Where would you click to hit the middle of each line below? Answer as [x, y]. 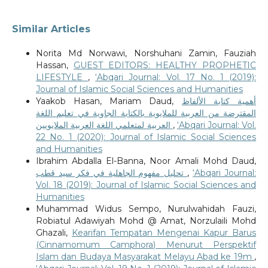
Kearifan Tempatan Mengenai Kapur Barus [164, 233]
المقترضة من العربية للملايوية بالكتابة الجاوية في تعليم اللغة [146, 113]
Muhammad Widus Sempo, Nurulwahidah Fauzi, [146, 209]
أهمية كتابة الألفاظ [219, 101]
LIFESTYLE [62, 77]
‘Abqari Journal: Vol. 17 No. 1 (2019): [176, 77]
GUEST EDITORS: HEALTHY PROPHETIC [165, 66]
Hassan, [54, 66]
